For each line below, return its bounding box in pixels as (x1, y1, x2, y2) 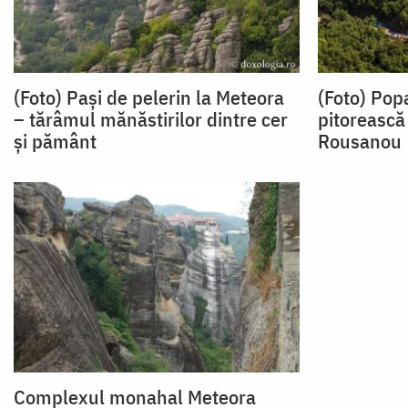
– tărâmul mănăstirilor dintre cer (14, 106, 288, 133)
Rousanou (317, 127, 402, 155)
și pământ (14, 127, 97, 155)
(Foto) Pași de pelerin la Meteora (14, 84, 284, 111)
